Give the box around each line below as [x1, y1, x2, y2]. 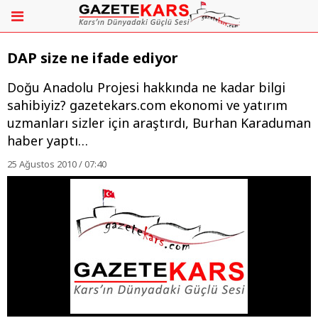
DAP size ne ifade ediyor [7, 48, 178, 68]
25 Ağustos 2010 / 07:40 [7, 158, 106, 171]
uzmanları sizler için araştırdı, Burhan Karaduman [7, 114, 311, 132]
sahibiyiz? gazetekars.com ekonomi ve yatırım [7, 97, 287, 114]
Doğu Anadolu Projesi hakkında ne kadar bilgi [7, 79, 285, 97]
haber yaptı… [7, 132, 88, 150]
